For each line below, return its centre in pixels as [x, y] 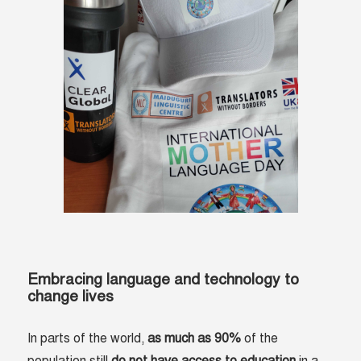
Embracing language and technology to [164, 280]
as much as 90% [196, 339]
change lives [73, 297]
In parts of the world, [88, 339]
